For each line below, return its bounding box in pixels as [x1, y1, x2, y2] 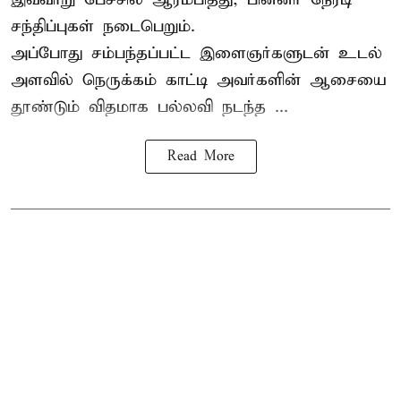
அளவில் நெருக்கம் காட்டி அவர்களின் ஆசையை [11, 69, 387, 90]
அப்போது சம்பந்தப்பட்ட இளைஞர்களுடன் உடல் [11, 42, 382, 64]
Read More [166, 148, 235, 165]
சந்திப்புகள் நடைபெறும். [11, 15, 195, 37]
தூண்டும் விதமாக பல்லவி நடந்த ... [11, 96, 288, 117]
